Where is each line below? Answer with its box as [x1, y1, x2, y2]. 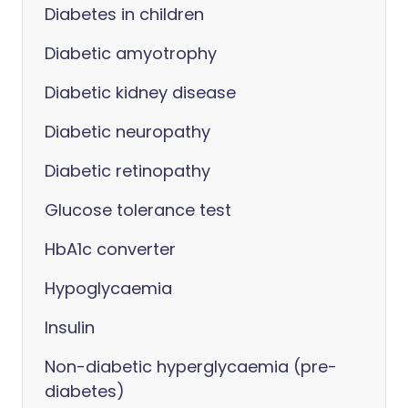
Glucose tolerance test [45, 199, 231, 221]
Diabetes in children [45, 3, 204, 25]
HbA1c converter [45, 238, 176, 260]
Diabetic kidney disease [45, 81, 236, 104]
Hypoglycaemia [45, 277, 172, 300]
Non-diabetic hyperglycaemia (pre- [45, 355, 337, 378]
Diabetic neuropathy [45, 120, 210, 143]
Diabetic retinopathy [45, 159, 210, 182]
